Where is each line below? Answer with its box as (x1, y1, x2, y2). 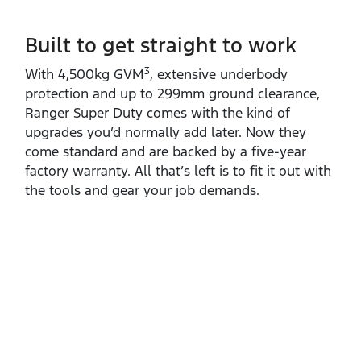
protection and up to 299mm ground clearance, (25, 84, 320, 102)
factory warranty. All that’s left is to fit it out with (25, 161, 331, 180)
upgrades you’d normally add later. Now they (25, 122, 306, 141)
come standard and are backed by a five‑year (25, 142, 306, 160)
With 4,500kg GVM (25, 64, 144, 83)
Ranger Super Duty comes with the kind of (25, 103, 290, 122)
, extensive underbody (150, 64, 288, 83)
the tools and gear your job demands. (25, 180, 259, 199)
